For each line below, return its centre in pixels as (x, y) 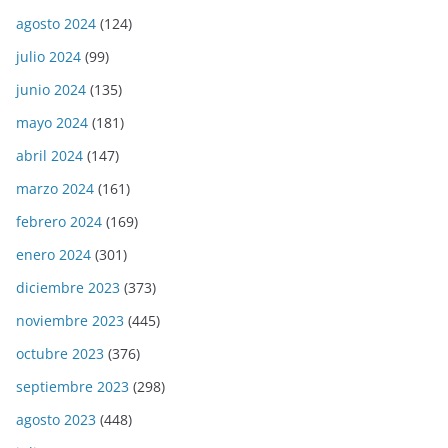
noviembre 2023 (70, 320)
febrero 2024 (59, 221)
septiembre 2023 (72, 386)
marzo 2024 (55, 188)
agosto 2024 (56, 23)
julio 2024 (48, 56)
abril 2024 (49, 155)
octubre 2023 (60, 353)
